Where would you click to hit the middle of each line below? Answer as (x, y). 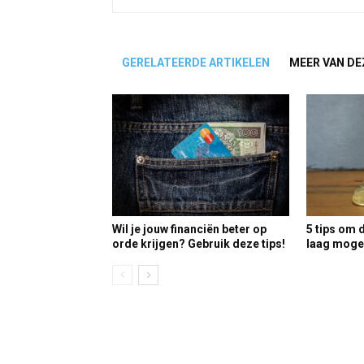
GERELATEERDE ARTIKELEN (196, 63)
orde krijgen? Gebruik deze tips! (199, 244)
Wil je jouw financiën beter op (189, 229)
